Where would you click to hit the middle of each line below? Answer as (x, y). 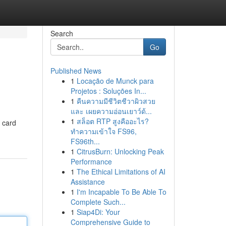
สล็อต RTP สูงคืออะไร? (112, 121)
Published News (76, 71)
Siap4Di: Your (98, 212)
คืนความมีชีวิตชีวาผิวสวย (116, 101)
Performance (91, 161)
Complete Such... (98, 202)
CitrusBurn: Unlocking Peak (120, 151)
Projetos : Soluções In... (108, 91)
